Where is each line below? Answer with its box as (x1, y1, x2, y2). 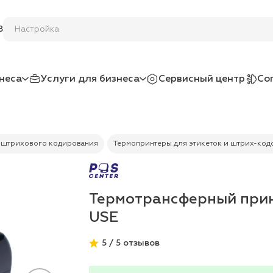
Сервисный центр (158, 74, 245, 84)
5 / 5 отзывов (101, 239, 160, 247)
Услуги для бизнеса (41, 74, 140, 84)
